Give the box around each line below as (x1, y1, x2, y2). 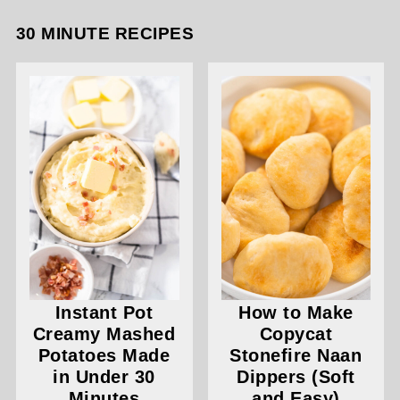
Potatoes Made (37, 345, 171, 365)
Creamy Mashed (32, 323, 176, 344)
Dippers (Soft (237, 366, 355, 387)
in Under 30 (53, 366, 155, 387)
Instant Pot (54, 302, 154, 322)
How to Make (238, 302, 354, 322)
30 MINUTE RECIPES (15, 23, 195, 43)
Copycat (259, 323, 333, 344)
